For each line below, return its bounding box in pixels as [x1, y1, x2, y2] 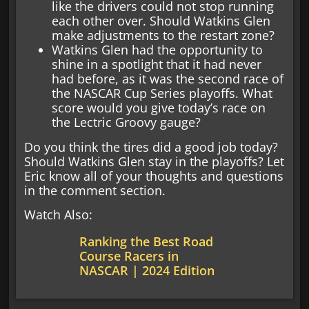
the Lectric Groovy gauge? [52, 114, 201, 131]
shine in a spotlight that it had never [52, 56, 262, 73]
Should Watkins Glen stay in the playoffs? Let [24, 152, 285, 170]
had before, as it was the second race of [52, 70, 284, 88]
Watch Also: [24, 206, 93, 223]
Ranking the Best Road [79, 233, 214, 250]
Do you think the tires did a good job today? [24, 138, 279, 155]
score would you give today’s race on [52, 99, 266, 117]
